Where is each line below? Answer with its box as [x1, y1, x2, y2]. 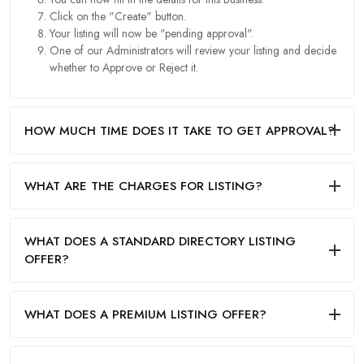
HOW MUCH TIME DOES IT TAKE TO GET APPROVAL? [24, 121, 335, 140]
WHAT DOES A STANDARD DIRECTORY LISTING [24, 232, 296, 250]
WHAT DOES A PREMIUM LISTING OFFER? [24, 305, 266, 324]
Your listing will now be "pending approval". [50, 25, 253, 42]
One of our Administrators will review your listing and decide [50, 42, 336, 59]
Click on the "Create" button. [50, 8, 186, 25]
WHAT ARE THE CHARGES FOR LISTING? [24, 176, 262, 195]
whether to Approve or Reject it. [50, 59, 198, 76]
